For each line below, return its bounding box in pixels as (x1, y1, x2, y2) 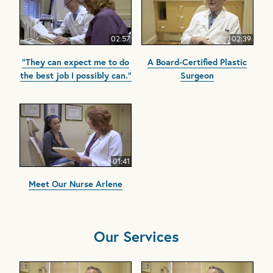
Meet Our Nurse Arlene (29, 178, 123, 190)
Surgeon (180, 69, 214, 82)
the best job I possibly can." (19, 69, 132, 82)
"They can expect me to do (22, 56, 130, 68)
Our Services (94, 227, 179, 247)
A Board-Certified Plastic (147, 56, 247, 68)
